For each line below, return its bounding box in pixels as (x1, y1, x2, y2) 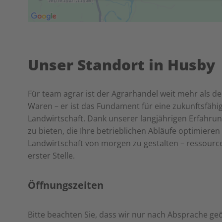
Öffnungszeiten (28, 178, 104, 192)
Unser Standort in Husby (28, 55, 215, 75)
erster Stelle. (28, 150, 75, 161)
